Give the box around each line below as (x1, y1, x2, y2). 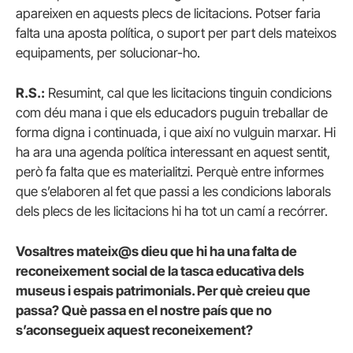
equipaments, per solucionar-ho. (16, 44, 200, 61)
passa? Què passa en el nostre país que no (16, 303, 272, 319)
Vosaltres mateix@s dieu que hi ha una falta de (16, 243, 297, 260)
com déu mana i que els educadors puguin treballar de (16, 105, 328, 121)
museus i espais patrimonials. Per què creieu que (16, 283, 310, 299)
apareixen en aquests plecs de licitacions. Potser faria (16, 5, 321, 21)
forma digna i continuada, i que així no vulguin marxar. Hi (16, 124, 336, 141)
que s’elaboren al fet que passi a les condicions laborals (16, 184, 331, 200)
